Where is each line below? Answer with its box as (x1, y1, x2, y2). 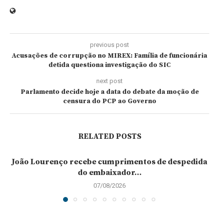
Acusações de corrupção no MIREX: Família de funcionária (12, 51, 207, 60)
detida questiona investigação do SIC (48, 61, 171, 69)
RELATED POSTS (78, 131, 141, 141)
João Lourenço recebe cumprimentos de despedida (12, 157, 207, 167)
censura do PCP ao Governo (63, 97, 156, 106)
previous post (90, 41, 129, 48)
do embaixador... (77, 168, 142, 177)
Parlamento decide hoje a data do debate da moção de (20, 88, 199, 96)
